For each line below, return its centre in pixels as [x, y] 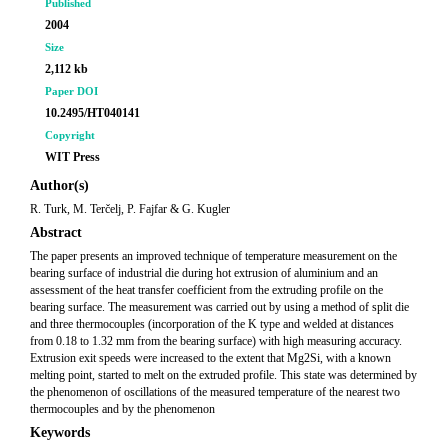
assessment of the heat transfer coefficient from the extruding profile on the [206, 290]
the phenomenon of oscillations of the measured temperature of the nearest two [215, 392]
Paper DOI [71, 91]
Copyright [70, 135]
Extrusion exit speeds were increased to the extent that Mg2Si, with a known [210, 358]
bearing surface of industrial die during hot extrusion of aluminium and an [204, 273]
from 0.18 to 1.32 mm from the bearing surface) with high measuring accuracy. [216, 341]
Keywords [60, 432]
